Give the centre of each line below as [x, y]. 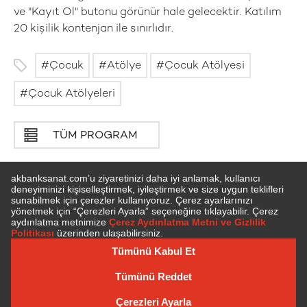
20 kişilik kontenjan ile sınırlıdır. [94, 29]
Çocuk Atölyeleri [72, 94]
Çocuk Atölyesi [205, 66]
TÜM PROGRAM [95, 136]
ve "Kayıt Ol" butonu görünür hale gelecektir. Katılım [147, 13]
